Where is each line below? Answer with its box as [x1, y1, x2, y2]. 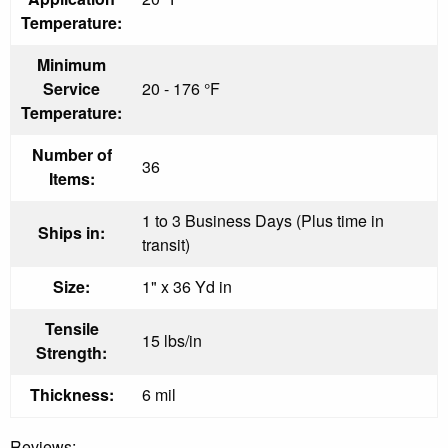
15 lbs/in [142, 328, 202, 352]
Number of [31, 142, 112, 166]
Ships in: [38, 220, 105, 244]
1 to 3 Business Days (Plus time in [142, 208, 384, 232]
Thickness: [29, 382, 114, 406]
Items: [48, 166, 95, 190]
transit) [142, 232, 190, 256]
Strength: [36, 340, 107, 364]
